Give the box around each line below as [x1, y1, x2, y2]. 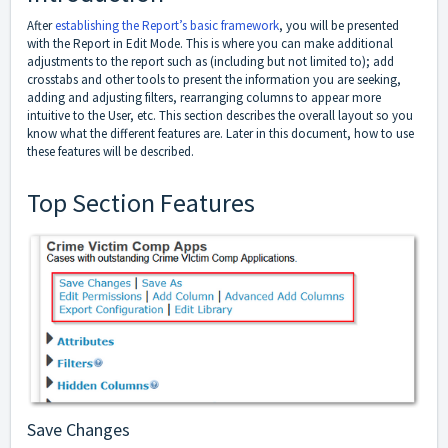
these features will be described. [27, 143, 194, 161]
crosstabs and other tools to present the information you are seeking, [27, 71, 401, 89]
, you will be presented [279, 17, 399, 35]
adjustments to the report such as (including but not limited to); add [27, 53, 394, 71]
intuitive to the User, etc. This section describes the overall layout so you [27, 107, 413, 125]
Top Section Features [27, 186, 255, 220]
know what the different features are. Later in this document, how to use [27, 125, 414, 143]
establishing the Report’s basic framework [55, 17, 279, 35]
